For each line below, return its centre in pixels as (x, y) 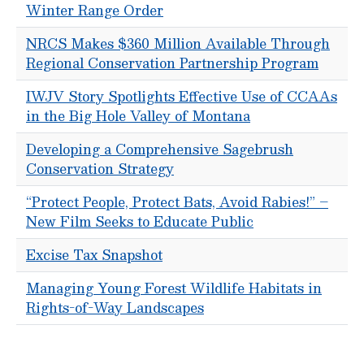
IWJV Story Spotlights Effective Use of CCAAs (182, 96)
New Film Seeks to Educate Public (140, 221)
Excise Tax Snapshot (94, 255)
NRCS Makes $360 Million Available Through (178, 43)
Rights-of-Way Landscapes (115, 308)
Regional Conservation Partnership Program (172, 63)
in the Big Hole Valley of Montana (138, 116)
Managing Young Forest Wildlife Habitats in (174, 288)
